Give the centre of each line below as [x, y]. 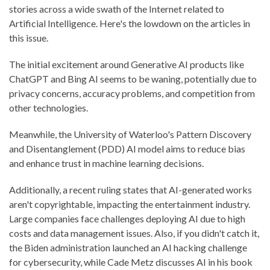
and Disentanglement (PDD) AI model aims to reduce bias [127, 148]
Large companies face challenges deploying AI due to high [127, 218]
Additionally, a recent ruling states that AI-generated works [130, 189]
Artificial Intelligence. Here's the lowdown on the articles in [130, 23]
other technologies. [49, 107]
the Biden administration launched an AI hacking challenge [128, 247]
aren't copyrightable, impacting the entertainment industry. [130, 204]
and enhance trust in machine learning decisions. [106, 163]
